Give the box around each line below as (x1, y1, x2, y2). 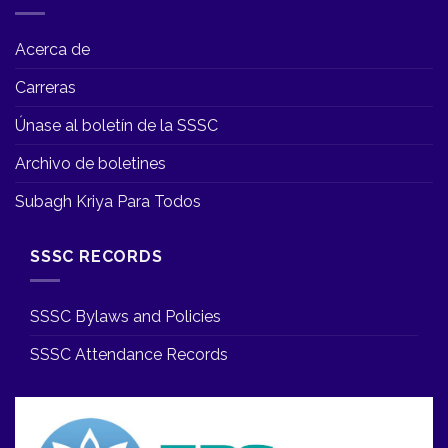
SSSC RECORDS (30, 246, 163, 266)
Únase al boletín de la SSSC (15, 115, 218, 135)
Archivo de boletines (15, 153, 166, 173)
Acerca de (15, 39, 90, 59)
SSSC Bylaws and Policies (30, 307, 221, 327)
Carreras (15, 77, 76, 97)
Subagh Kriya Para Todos (15, 191, 201, 211)
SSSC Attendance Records (30, 345, 228, 365)
